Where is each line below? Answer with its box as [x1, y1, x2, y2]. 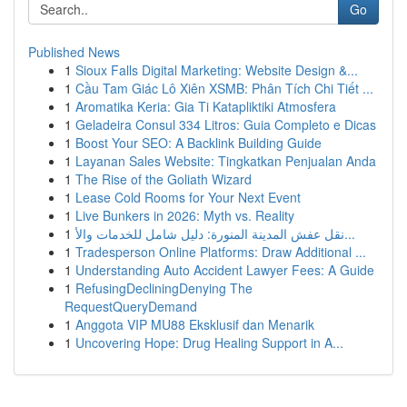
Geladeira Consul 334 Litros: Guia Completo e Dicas [75, 115, 376, 134]
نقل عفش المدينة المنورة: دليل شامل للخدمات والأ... [344, 224, 355, 243]
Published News [28, 43, 120, 61]
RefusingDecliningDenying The [75, 279, 253, 297]
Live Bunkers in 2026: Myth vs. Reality [75, 206, 294, 224]
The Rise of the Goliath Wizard [75, 170, 252, 188]
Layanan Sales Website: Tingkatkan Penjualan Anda [75, 152, 376, 170]
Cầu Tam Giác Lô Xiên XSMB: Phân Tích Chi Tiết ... [75, 79, 373, 97]
